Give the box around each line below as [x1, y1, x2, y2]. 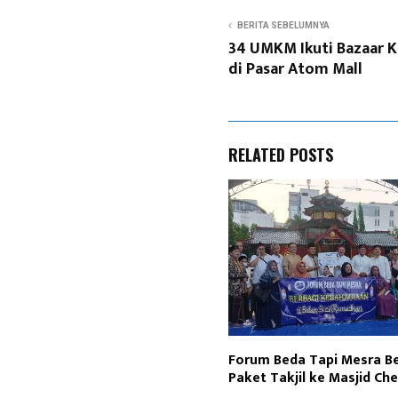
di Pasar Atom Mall [228, 56, 362, 84]
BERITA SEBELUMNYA [237, 20, 330, 31]
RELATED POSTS [228, 143, 333, 167]
